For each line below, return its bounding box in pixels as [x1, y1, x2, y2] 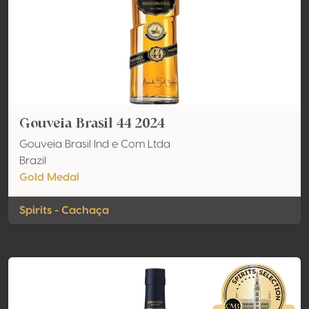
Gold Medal [19, 172, 79, 183]
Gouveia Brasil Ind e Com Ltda [19, 139, 170, 150]
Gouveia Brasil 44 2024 [19, 113, 165, 132]
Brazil [19, 155, 46, 166]
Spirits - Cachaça [19, 205, 109, 216]
